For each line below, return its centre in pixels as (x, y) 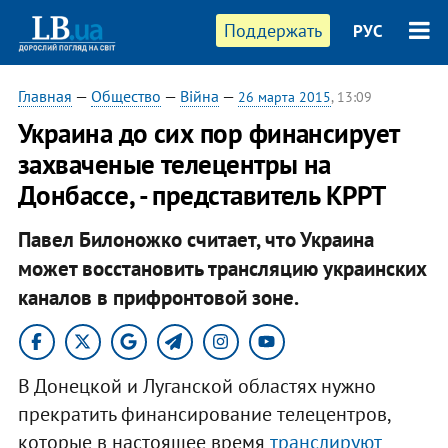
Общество (125, 96)
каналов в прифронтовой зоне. (158, 297)
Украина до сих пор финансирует (208, 133)
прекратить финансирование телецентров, (203, 413)
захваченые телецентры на (174, 164)
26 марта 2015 (284, 97)
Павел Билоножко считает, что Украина (195, 239)
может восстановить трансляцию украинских (222, 268)
